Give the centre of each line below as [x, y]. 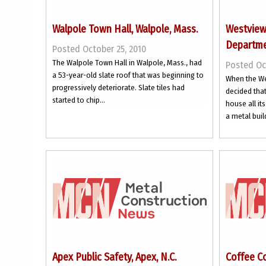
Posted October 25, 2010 [99, 49]
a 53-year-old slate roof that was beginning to [128, 75]
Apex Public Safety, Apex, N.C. [114, 257]
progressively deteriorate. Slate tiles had [118, 88]
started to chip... [79, 100]
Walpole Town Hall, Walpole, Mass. [125, 29]
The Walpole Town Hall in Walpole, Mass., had [127, 63]
